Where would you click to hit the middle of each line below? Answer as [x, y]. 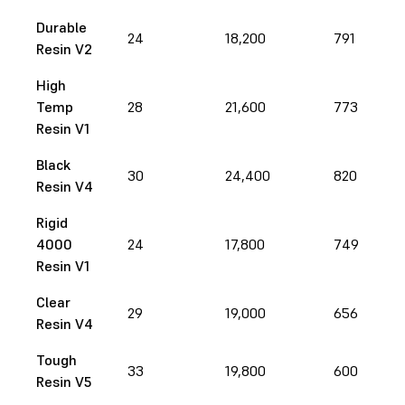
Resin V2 [64, 48]
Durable [61, 27]
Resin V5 [64, 381]
